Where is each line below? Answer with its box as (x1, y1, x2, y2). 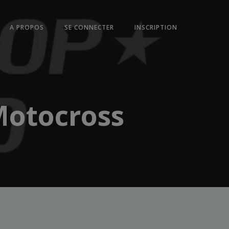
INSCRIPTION (134, 23, 178, 32)
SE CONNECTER (64, 23, 114, 32)
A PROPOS (10, 23, 44, 32)
